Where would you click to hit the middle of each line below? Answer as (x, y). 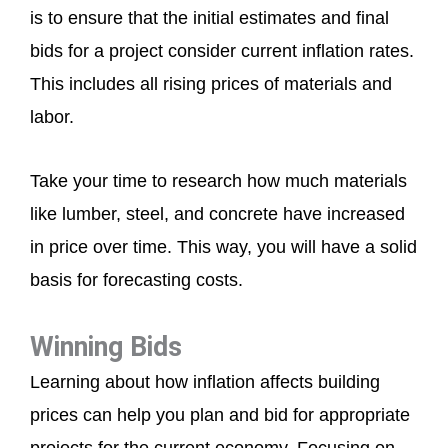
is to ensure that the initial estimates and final (209, 17)
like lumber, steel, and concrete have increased (217, 214)
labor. (52, 116)
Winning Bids (106, 346)
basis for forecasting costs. (136, 280)
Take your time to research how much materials (218, 181)
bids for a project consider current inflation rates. (222, 50)
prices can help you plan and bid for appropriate (220, 414)
